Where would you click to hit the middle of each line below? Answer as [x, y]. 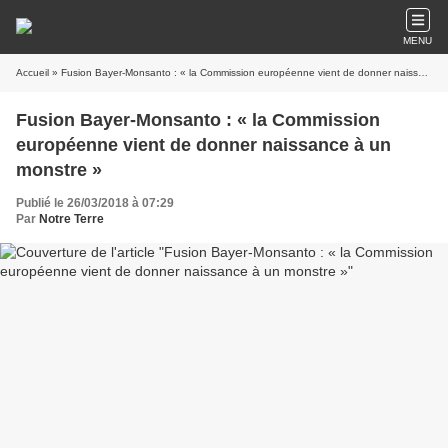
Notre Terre [71, 219]
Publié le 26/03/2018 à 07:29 [95, 203]
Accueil [32, 72]
